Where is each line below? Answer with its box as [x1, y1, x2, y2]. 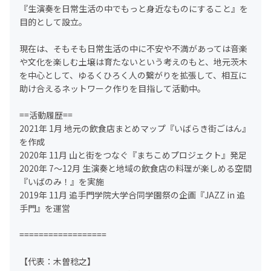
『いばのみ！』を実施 [19, 175, 104, 188]
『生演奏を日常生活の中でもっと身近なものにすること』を [19, 2, 248, 15]
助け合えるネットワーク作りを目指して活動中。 [19, 82, 206, 95]
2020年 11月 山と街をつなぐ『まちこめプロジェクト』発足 [19, 149, 247, 162]
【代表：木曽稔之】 [19, 255, 96, 268]
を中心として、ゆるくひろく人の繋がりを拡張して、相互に [19, 69, 247, 82]
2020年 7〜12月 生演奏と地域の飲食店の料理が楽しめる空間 [19, 162, 252, 175]
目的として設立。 [19, 16, 87, 28]
